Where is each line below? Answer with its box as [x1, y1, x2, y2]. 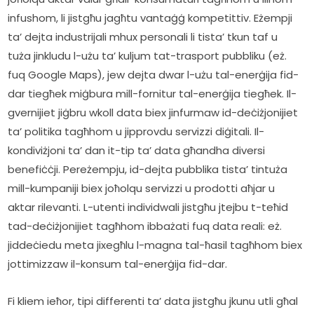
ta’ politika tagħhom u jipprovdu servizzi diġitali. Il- [8, 124, 265, 139]
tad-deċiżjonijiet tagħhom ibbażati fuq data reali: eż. [8, 219, 282, 234]
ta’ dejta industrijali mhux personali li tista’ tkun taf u [8, 29, 278, 45]
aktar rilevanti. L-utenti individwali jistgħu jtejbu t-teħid [8, 200, 289, 215]
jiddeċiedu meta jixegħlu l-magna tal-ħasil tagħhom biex [8, 238, 303, 253]
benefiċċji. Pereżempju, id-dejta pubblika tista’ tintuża [8, 162, 288, 177]
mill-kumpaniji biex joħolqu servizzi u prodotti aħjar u [8, 181, 275, 196]
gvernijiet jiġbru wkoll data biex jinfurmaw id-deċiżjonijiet [8, 105, 299, 121]
